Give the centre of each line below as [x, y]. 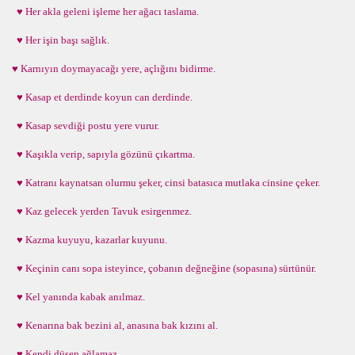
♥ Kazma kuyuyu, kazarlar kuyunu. [90, 240]
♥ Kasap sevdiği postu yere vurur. [86, 126]
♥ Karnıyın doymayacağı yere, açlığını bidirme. [114, 69]
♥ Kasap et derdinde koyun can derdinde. [102, 97]
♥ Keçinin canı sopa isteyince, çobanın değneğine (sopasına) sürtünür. [164, 268]
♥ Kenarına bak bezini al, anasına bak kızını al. [115, 325]
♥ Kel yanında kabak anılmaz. [78, 297]
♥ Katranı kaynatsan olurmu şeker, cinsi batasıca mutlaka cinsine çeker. [166, 183]
